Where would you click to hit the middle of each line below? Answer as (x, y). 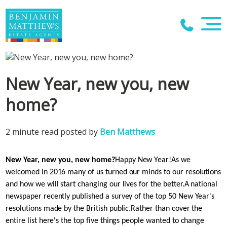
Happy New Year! (143, 160)
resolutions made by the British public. (68, 209)
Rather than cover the (167, 209)
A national (201, 184)
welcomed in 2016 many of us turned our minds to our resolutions (113, 172)
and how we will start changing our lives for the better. (95, 184)
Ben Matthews (128, 131)
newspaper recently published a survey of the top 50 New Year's (110, 196)
